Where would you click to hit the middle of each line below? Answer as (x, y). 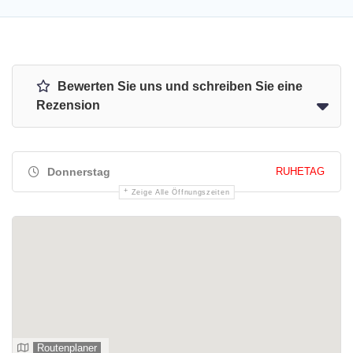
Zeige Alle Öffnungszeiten (180, 192)
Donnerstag (77, 172)
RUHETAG (300, 171)
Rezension (68, 105)
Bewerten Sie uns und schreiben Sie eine (178, 86)
